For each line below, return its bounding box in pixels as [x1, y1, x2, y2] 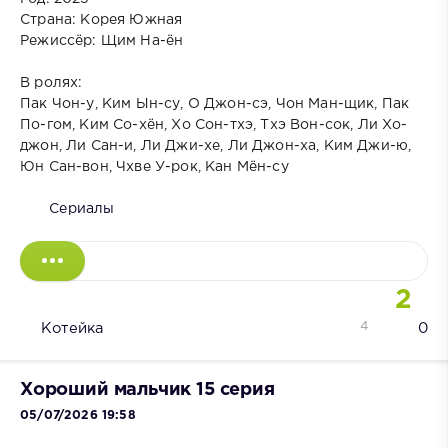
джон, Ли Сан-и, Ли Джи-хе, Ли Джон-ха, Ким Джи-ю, [20, 139, 412, 152]
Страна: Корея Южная [20, 13, 183, 26]
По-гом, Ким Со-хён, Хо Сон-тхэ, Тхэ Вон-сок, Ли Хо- [20, 118, 408, 131]
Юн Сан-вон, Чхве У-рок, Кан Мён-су [20, 160, 289, 173]
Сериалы [49, 202, 115, 215]
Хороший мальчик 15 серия [20, 381, 275, 398]
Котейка [41, 321, 104, 335]
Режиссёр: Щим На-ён [20, 34, 184, 47]
